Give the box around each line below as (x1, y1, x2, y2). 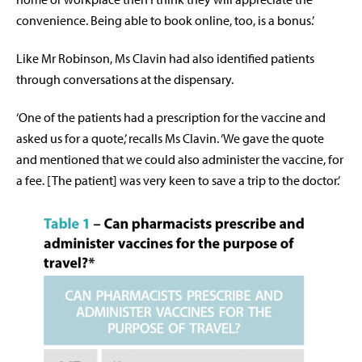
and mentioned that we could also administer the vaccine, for (16, 151, 343, 168)
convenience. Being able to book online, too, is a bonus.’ (16, 12, 314, 29)
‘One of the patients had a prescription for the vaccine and (16, 109, 326, 126)
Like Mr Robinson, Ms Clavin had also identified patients (16, 50, 314, 67)
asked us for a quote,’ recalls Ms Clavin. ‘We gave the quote (16, 130, 324, 147)
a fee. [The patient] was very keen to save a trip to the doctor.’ (16, 172, 340, 189)
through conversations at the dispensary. (16, 71, 234, 88)
